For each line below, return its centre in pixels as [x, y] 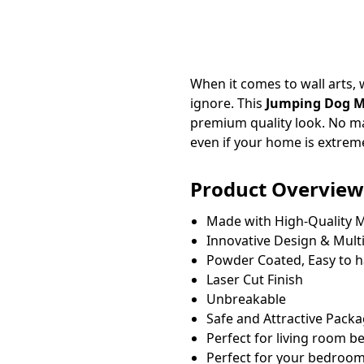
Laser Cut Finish [254, 279]
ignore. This [227, 103]
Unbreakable [246, 299]
